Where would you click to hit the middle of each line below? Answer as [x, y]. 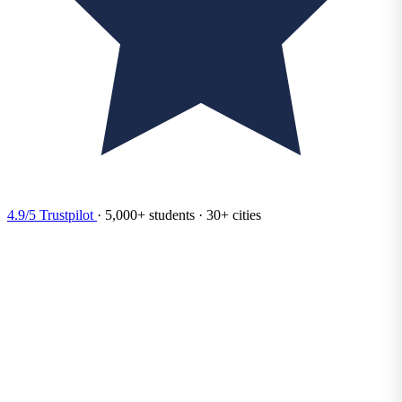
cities [245, 214]
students [170, 214]
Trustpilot [65, 214]
